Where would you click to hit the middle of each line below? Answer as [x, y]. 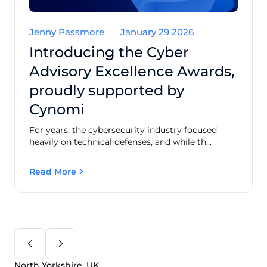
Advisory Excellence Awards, [132, 71]
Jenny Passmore [68, 32]
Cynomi [57, 109]
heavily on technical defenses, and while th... [120, 142]
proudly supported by [107, 90]
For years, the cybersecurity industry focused [123, 130]
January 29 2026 [156, 32]
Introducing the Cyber [109, 52]
